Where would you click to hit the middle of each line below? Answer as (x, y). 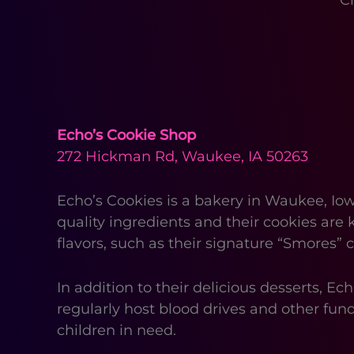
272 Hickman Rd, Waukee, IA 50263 (183, 157)
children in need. (117, 330)
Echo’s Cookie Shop (126, 136)
